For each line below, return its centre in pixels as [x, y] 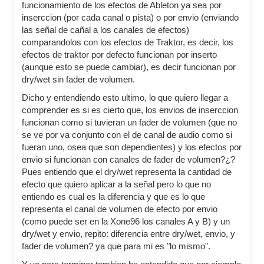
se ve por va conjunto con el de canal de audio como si [127, 135]
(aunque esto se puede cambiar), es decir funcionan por [129, 67]
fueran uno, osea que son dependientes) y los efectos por [132, 147]
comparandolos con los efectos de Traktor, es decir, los [128, 42]
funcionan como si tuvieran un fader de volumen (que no [129, 123]
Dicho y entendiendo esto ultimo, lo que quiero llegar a [125, 98]
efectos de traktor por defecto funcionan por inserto [119, 55]
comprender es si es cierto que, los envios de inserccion [130, 110]
